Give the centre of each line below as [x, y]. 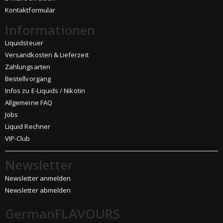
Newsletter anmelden [38, 178]
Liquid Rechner [28, 127]
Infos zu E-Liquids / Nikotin [45, 91]
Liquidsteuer [24, 43]
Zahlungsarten [28, 67]
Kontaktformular [30, 10]
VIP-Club [18, 139]
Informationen [50, 30]
